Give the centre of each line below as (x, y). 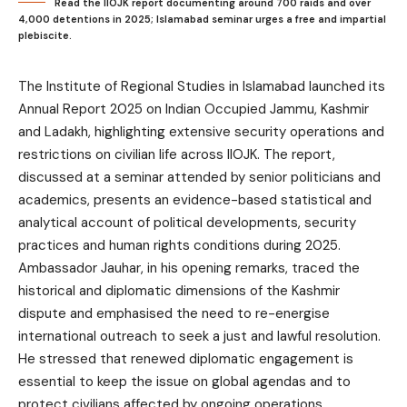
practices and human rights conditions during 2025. (179, 245)
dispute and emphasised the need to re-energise (174, 313)
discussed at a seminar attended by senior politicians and (199, 177)
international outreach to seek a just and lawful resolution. (199, 336)
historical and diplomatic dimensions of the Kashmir (179, 290)
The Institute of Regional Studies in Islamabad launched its (202, 86)
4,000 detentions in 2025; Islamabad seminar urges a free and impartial (202, 19)
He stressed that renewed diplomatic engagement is (186, 358)
